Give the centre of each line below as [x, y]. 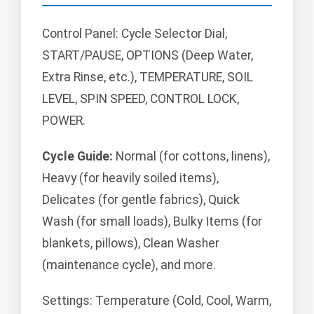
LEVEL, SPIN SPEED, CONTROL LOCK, [141, 99]
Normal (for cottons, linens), [191, 157]
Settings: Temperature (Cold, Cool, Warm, [157, 301]
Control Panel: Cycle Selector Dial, [135, 34]
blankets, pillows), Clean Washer [131, 244]
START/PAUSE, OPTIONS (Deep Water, [148, 56]
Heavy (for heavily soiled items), [130, 178]
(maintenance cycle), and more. [129, 265]
